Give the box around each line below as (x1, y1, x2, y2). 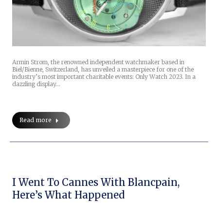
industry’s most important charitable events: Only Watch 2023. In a (12, 73, 196, 80)
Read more (19, 116, 52, 124)
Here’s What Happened (12, 188, 125, 201)
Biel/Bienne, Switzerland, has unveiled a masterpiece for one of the (12, 65, 194, 73)
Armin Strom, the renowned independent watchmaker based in (12, 58, 184, 66)
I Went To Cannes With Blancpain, (12, 176, 180, 188)
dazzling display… (12, 80, 60, 88)
